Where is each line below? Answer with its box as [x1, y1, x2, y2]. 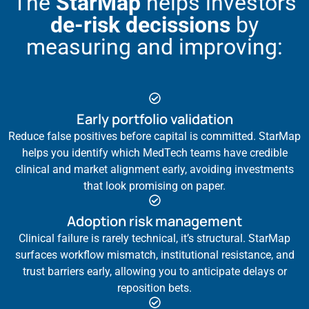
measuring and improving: [26, 34, 283, 61]
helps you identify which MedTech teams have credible [21, 146, 288, 160]
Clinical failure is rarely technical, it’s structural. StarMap [19, 232, 290, 246]
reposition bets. [117, 281, 192, 295]
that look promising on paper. [83, 179, 226, 193]
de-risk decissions [50, 12, 230, 39]
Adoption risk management [67, 212, 242, 231]
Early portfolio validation [76, 110, 233, 129]
